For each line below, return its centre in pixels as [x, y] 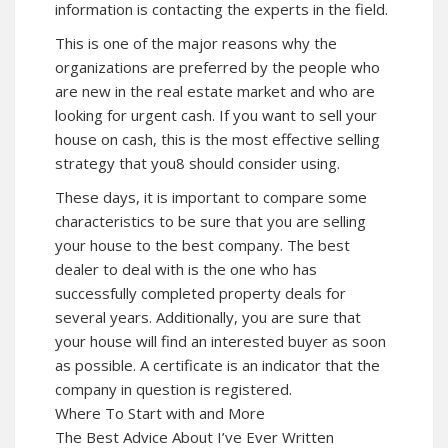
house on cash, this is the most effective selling [217, 139]
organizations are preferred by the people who [217, 67]
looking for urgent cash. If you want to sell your [216, 115]
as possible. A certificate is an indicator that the [217, 365]
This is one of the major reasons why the [196, 43]
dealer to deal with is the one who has [186, 269]
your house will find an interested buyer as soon [220, 341]
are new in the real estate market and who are [215, 91]
